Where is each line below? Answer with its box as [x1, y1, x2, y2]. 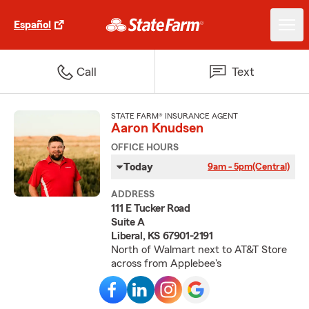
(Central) [252, 162, 290, 172]
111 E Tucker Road [111, 203, 190, 214]
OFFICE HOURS [111, 143, 179, 152]
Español [14, 19, 51, 30]
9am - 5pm [207, 162, 252, 172]
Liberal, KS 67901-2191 [111, 230, 213, 241]
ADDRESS [111, 190, 155, 199]
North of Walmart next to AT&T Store [111, 244, 288, 255]
